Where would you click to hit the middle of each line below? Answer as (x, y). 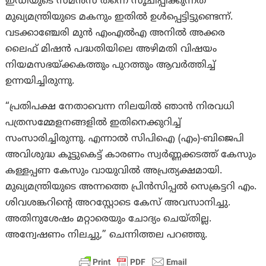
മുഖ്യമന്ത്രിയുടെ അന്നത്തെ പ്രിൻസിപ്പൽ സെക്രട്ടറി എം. (131, 187)
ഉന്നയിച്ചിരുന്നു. (40, 81)
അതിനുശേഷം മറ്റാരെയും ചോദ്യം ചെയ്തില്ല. (109, 219)
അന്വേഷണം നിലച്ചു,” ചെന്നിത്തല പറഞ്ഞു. (107, 235)
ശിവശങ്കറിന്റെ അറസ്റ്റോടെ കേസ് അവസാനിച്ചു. (118, 203)
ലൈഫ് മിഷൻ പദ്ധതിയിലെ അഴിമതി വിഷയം (111, 49)
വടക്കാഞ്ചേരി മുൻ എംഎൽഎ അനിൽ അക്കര (115, 33)
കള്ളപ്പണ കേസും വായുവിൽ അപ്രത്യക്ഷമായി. (114, 171)
